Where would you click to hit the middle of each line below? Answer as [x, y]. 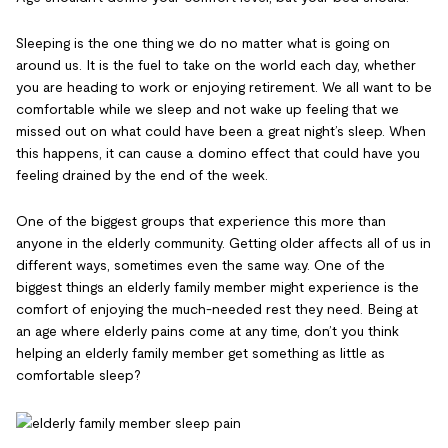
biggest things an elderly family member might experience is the [217, 287]
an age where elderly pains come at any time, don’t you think [207, 331]
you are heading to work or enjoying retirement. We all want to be [224, 87]
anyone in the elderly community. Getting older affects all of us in [223, 243]
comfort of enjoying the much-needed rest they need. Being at [217, 309]
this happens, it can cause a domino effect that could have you [218, 153]
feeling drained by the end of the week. [142, 175]
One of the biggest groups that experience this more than [201, 221]
